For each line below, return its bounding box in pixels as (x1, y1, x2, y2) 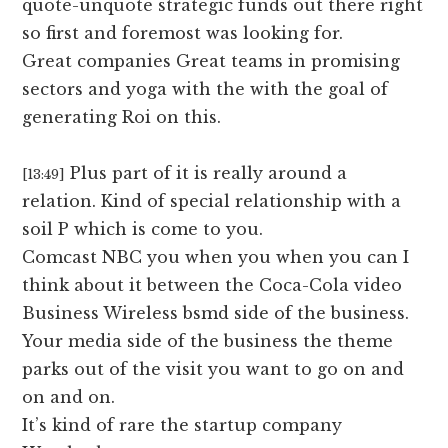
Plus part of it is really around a (70, 163, 348, 184)
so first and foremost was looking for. (22, 23, 344, 44)
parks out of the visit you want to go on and (22, 359, 405, 380)
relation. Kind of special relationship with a (22, 191, 402, 212)
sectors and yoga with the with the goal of (22, 79, 389, 100)
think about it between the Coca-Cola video (22, 275, 403, 296)
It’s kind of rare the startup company (22, 415, 343, 436)
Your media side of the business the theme (22, 331, 394, 352)
